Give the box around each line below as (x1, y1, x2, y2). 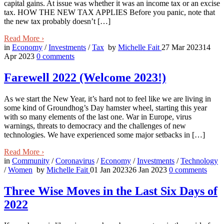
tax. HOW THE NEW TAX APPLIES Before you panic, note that (4, 7, 215, 16)
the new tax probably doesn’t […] (4, 16, 110, 25)
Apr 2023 (4, 51, 34, 60)
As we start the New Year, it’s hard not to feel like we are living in (4, 94, 211, 103)
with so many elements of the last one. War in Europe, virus (4, 112, 191, 121)
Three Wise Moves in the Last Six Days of (4, 184, 217, 197)
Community (12, 156, 49, 165)
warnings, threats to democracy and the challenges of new (4, 121, 186, 130)
